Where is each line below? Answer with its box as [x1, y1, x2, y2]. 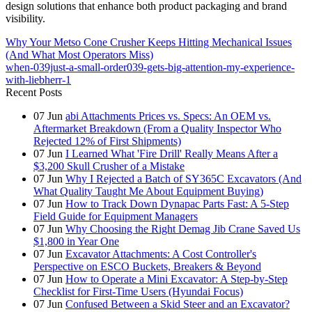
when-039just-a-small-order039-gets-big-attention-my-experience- [6, 61, 295, 73]
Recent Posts [6, 86, 62, 98]
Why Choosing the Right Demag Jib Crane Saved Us [65, 222, 300, 235]
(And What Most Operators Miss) [6, 48, 153, 61]
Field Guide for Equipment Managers [33, 210, 198, 222]
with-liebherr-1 [6, 73, 71, 86]
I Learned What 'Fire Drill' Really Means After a [65, 147, 278, 159]
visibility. [6, 12, 45, 24]
